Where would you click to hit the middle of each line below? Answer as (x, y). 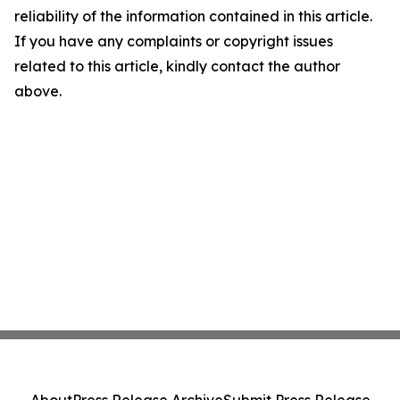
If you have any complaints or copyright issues (174, 41)
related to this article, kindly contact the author (177, 66)
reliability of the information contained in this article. (193, 16)
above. (38, 91)
